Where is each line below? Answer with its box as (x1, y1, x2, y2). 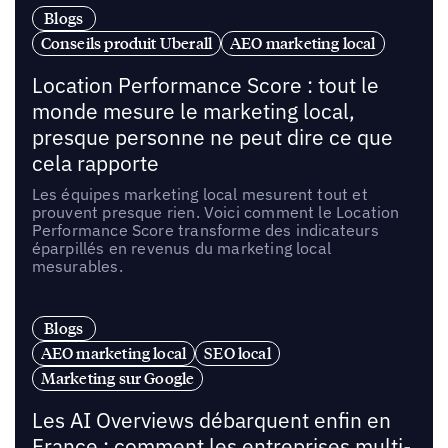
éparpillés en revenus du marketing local (31, 237, 331, 258)
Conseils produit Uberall (40, 32, 213, 53)
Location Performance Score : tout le (31, 71, 379, 99)
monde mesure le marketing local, (31, 97, 355, 125)
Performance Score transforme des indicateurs (31, 219, 379, 240)
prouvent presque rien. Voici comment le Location (31, 201, 400, 222)
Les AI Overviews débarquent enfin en (31, 406, 391, 434)
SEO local (204, 342, 271, 363)
